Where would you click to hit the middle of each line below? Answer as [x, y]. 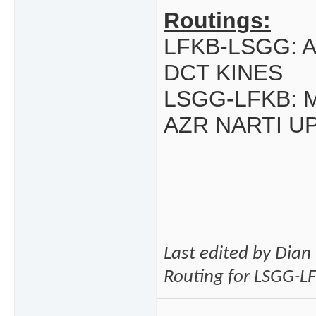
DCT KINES [223, 73]
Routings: [217, 21]
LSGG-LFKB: [233, 99]
